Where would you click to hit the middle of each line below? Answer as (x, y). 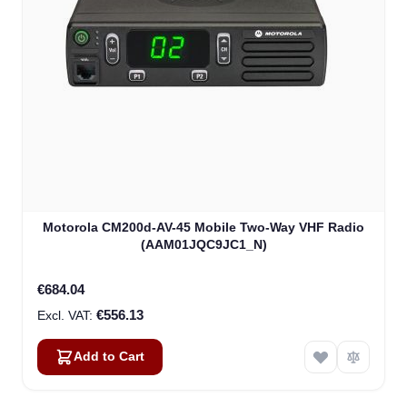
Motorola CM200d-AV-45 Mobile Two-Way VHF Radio (203, 228)
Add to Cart (109, 357)
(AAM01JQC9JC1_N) (203, 245)
